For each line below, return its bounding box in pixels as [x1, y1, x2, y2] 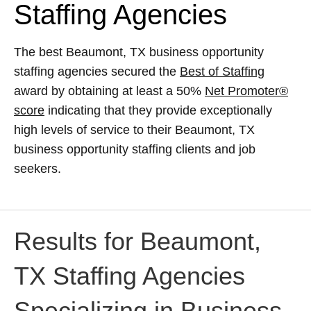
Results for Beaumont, [14, 226, 261, 255]
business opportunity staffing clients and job [14, 142, 255, 157]
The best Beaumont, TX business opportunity [14, 45, 264, 60]
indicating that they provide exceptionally [44, 103, 272, 118]
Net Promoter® [205, 84, 288, 99]
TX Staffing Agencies [14, 261, 245, 290]
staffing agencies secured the [14, 65, 180, 79]
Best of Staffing [180, 65, 264, 79]
